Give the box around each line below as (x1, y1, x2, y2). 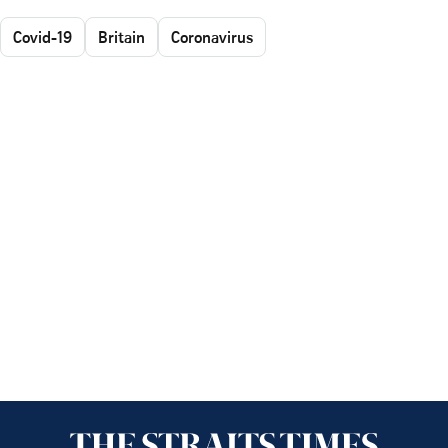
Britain (98, 25, 145, 48)
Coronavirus (171, 25, 253, 48)
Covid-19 (13, 25, 72, 48)
